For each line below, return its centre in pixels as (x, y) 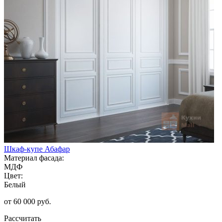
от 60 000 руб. (28, 201)
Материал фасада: (34, 158)
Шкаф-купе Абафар (37, 149)
